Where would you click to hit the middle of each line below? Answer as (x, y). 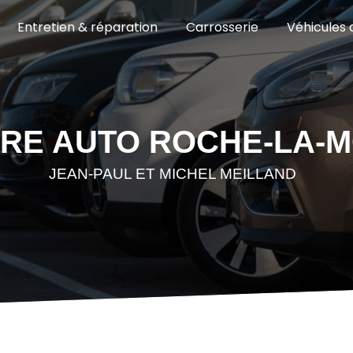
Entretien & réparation (87, 27)
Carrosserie (222, 27)
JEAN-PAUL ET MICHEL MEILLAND (173, 174)
